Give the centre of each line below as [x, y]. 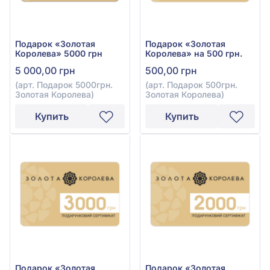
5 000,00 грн [45, 71]
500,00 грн [171, 71]
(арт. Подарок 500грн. [191, 85]
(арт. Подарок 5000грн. [64, 85]
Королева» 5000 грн [59, 53]
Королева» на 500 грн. [194, 53]
